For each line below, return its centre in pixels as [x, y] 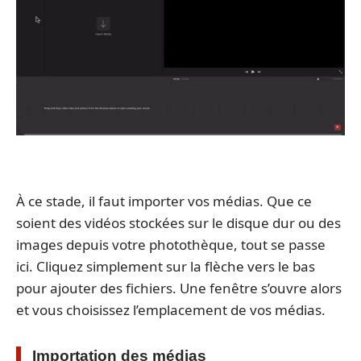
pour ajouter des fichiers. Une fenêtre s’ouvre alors [179, 288]
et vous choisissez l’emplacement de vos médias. [171, 309]
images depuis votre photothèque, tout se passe [171, 244]
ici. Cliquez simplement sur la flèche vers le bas [166, 266]
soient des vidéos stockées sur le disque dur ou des [178, 222]
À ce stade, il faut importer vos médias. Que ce [164, 201]
